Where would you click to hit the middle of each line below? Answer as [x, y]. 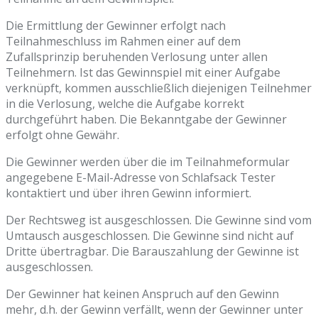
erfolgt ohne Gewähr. [62, 135]
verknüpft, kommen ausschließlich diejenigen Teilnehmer [159, 88]
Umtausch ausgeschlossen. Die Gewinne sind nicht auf [150, 236]
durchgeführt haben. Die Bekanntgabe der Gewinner [146, 120]
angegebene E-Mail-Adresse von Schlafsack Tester [141, 178]
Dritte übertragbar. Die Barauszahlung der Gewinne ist [152, 252]
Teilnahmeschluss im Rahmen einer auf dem [123, 42]
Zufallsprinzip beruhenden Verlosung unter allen [137, 57]
